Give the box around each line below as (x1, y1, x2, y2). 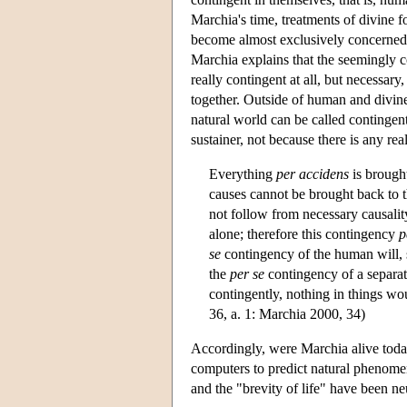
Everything (209, 165, 276, 182)
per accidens (276, 165, 349, 182)
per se (230, 265, 264, 282)
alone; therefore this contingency (209, 225, 399, 242)
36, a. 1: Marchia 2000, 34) (209, 305, 365, 322)
